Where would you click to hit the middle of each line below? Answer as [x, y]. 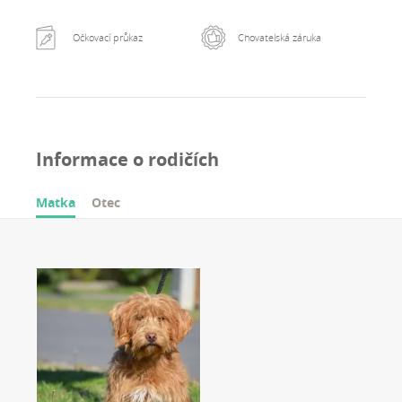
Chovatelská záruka [279, 37]
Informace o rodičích [127, 160]
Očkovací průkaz [107, 37]
